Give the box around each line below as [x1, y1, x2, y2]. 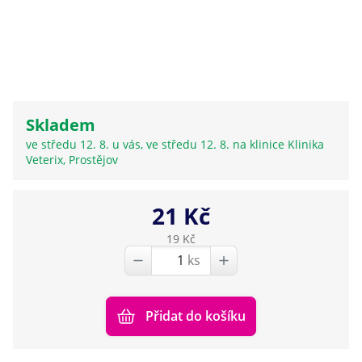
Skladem [26, 113, 95, 136]
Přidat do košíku [145, 306, 246, 325]
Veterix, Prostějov [26, 151, 118, 167]
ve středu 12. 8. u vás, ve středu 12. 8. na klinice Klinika [26, 136, 324, 152]
